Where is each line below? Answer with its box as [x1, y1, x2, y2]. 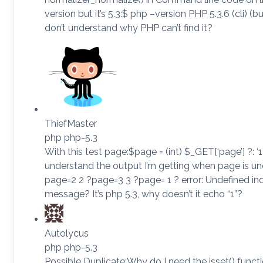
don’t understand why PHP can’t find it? [45, 22, 213, 33]
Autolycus [45, 227, 89, 239]
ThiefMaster [45, 117, 97, 129]
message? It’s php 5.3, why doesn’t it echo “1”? [45, 188, 242, 200]
